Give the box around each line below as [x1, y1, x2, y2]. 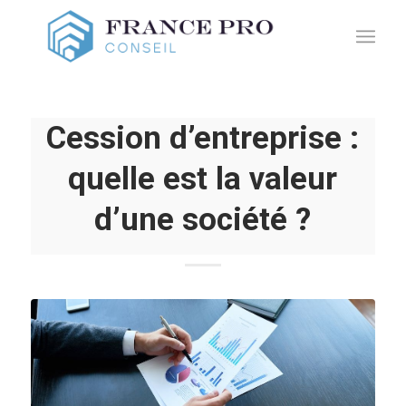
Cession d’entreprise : [46, 119, 360, 157]
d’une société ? [94, 200, 312, 238]
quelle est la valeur [68, 159, 338, 198]
